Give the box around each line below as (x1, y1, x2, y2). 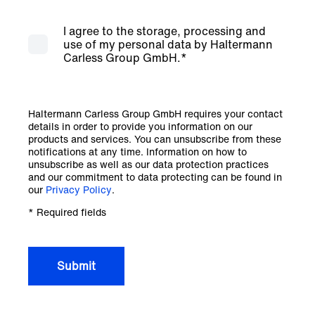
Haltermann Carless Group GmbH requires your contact (28, 106, 283, 121)
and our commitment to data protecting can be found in (28, 169, 282, 184)
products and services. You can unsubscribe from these (28, 131, 281, 146)
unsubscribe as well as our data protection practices (28, 157, 269, 172)
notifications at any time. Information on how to (28, 144, 247, 159)
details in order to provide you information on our (28, 119, 252, 134)
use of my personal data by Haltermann (63, 36, 273, 53)
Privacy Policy (43, 182, 112, 197)
